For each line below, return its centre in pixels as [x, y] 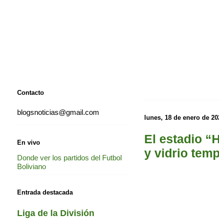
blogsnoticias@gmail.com [58, 112]
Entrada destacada [45, 193]
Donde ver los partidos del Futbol [69, 157]
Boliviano [32, 166]
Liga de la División [56, 213]
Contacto [31, 92]
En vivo [29, 142]
